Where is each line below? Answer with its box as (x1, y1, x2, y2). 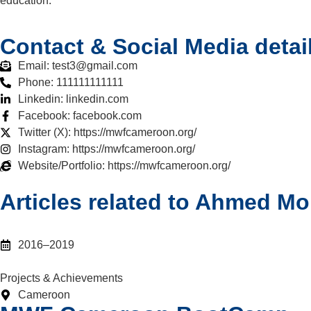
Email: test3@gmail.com (18, 60, 137, 72)
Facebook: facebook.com (18, 110, 142, 122)
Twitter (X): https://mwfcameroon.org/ (18, 126, 196, 139)
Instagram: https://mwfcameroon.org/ (18, 143, 195, 155)
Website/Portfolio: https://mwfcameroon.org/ (18, 160, 230, 172)
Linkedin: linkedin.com (18, 93, 128, 106)
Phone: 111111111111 (18, 76, 124, 89)
